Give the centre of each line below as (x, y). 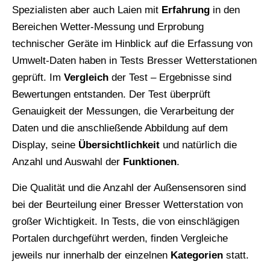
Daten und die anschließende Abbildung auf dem (120, 128)
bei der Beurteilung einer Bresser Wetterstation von (127, 205)
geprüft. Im (38, 78)
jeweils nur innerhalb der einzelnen (91, 256)
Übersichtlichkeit (119, 145)
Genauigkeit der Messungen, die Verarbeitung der (123, 111)
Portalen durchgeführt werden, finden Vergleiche (120, 239)
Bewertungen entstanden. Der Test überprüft (111, 95)
